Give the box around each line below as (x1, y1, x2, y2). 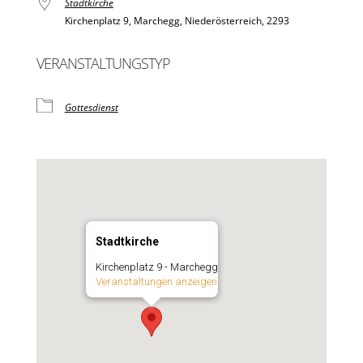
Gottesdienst (64, 100, 118, 114)
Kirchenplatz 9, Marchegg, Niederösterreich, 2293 (64, 14, 289, 28)
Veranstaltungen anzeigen (95, 275, 217, 288)
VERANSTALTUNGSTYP (36, 53, 170, 73)
